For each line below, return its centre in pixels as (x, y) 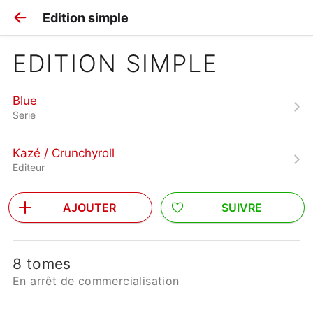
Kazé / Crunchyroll (64, 153)
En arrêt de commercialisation (96, 281)
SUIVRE (242, 208)
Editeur (29, 167)
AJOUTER (89, 208)
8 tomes (42, 264)
